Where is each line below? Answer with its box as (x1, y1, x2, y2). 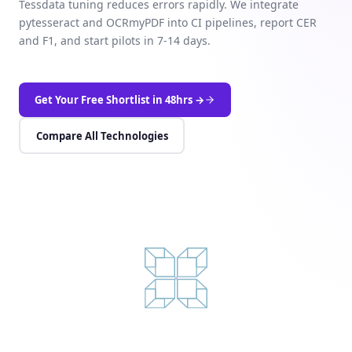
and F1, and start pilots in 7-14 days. (19, 33, 211, 48)
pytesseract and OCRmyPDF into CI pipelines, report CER (19, 15, 317, 30)
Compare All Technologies (35, 128, 168, 143)
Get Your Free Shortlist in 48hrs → (35, 93, 204, 107)
